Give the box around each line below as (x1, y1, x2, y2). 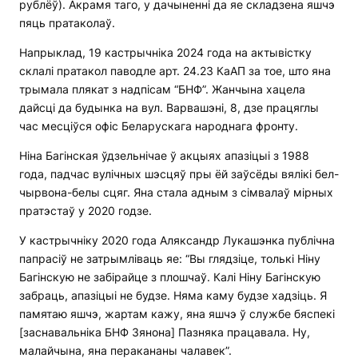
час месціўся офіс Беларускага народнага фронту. (19, 119, 298, 133)
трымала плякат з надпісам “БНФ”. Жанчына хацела (19, 82, 305, 97)
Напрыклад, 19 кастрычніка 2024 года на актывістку (19, 46, 312, 60)
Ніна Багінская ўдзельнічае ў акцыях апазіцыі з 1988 (19, 149, 309, 163)
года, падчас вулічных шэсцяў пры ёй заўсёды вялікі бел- (19, 167, 339, 181)
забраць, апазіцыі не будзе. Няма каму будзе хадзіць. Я (19, 288, 327, 303)
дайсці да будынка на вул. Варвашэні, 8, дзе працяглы (19, 101, 319, 115)
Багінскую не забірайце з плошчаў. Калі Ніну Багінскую (19, 270, 320, 284)
